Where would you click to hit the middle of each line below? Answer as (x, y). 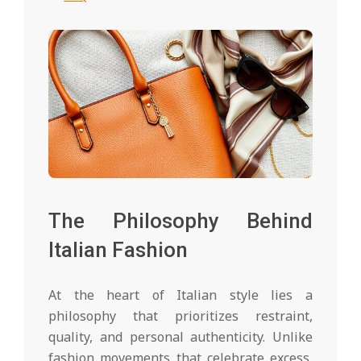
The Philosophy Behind (180, 221)
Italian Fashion (118, 250)
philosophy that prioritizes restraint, (180, 316)
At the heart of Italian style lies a (180, 295)
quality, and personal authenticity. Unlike (180, 337)
